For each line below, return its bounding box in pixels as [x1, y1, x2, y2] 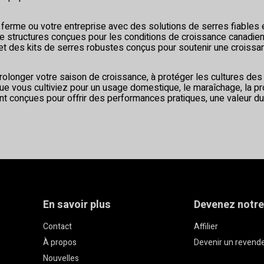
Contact [43, 220, 72, 233]
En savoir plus [43, 197, 111, 213]
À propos [43, 236, 77, 249]
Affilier [193, 220, 218, 233]
